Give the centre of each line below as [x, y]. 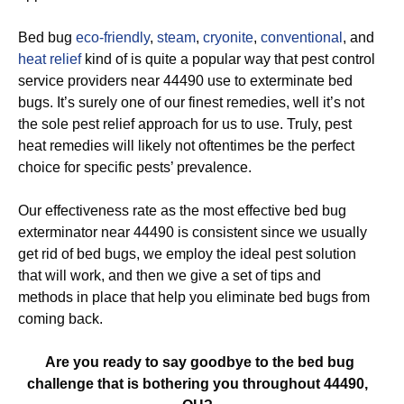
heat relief [50, 59]
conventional [302, 37]
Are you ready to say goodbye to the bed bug [197, 362]
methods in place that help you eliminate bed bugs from [194, 297]
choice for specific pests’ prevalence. [135, 167]
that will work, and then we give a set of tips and [170, 275]
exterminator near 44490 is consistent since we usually [193, 232]
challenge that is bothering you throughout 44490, [197, 384]
